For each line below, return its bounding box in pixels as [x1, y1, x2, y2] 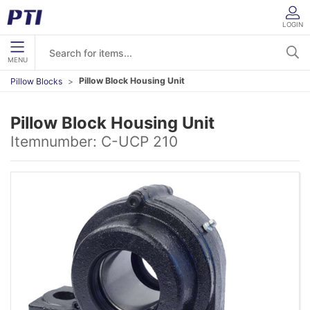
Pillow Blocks [10, 75, 62, 86]
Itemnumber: [10, 133, 101, 150]
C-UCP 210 [101, 133, 178, 150]
